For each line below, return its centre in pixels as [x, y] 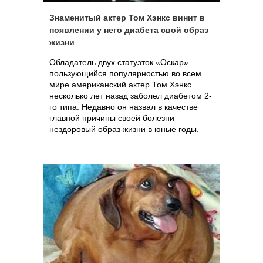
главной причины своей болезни [112, 118]
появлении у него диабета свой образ [129, 30]
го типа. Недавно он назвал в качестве [124, 107]
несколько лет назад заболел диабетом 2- [131, 96]
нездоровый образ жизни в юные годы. [124, 129]
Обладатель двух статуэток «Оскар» [119, 62]
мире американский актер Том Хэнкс [120, 85]
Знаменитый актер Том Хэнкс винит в [127, 18]
